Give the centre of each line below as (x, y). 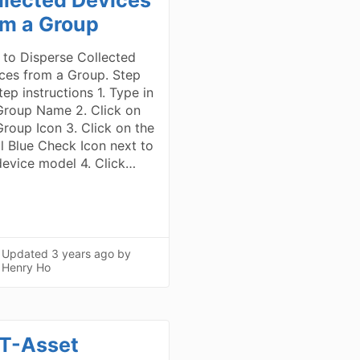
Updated (27, 254)
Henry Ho (27, 268)
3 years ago (83, 254)
